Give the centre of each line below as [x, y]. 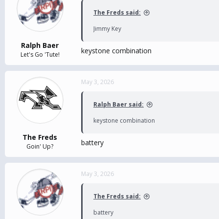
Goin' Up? [40, 146]
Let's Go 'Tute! [40, 55]
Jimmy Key [107, 29]
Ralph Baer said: [119, 104]
